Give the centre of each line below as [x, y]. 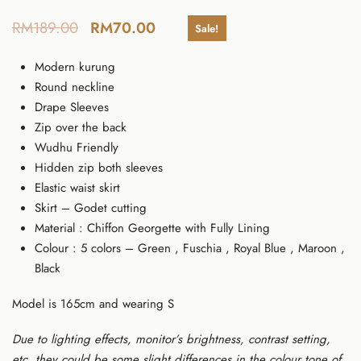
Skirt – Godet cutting [91, 208]
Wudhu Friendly [77, 148]
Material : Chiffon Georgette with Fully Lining [153, 228]
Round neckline [75, 87]
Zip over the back [81, 128]
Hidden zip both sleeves [99, 168]
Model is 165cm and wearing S [93, 303]
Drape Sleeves [72, 108]
